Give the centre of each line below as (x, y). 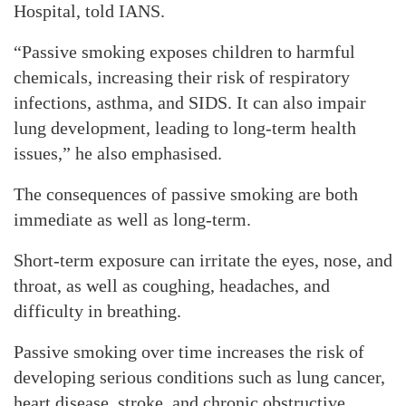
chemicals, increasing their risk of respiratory (182, 77)
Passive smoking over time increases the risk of (189, 352)
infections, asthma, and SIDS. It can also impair (190, 102)
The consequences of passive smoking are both (186, 194)
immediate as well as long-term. (132, 219)
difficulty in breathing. (97, 311)
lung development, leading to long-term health (185, 128)
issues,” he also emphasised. (118, 153)
